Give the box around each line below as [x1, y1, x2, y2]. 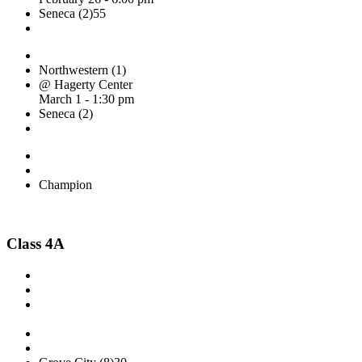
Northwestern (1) [39, 63, 126, 78]
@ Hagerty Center [39, 78, 133, 92]
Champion [39, 178, 92, 192]
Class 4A [6, 235, 65, 253]
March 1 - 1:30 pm [39, 92, 134, 107]
